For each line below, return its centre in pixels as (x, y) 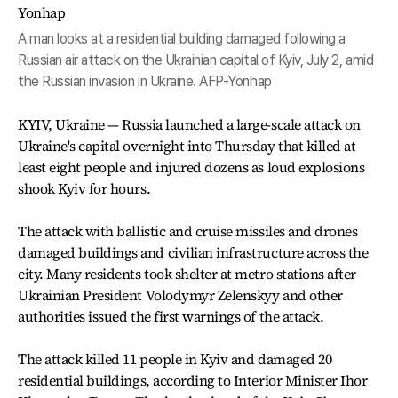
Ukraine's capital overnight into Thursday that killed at (187, 146)
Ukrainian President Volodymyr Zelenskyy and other (180, 295)
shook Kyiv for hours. (84, 188)
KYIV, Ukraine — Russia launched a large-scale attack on (189, 124)
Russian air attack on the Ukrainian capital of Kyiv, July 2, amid (196, 60)
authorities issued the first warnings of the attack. (171, 316)
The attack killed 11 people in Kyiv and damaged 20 (175, 359)
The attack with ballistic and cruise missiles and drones (188, 231)
